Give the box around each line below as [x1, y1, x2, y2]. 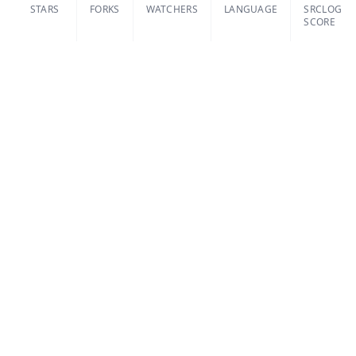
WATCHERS [145, 2, 198, 16]
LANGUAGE [223, 2, 278, 16]
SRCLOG [304, 2, 342, 16]
